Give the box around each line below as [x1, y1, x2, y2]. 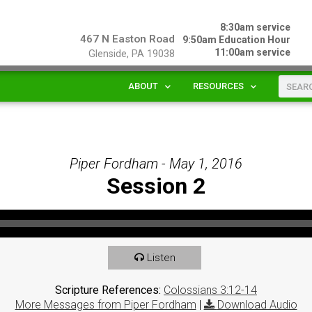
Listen [146, 251, 175, 264]
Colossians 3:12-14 [164, 283, 257, 297]
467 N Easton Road [79, 33, 175, 45]
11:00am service [214, 47, 291, 58]
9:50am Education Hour [182, 34, 291, 45]
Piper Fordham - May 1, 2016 [70, 155, 242, 172]
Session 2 [107, 172, 205, 199]
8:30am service [220, 22, 291, 33]
